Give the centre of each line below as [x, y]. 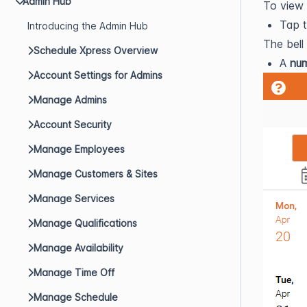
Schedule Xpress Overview [96, 50]
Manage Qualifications [85, 223]
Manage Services [74, 198]
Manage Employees [79, 149]
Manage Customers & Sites [96, 174]
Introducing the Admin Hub [88, 26]
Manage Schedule [76, 297]
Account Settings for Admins [98, 75]
